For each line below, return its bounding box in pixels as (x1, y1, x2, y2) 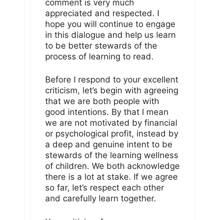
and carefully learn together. (45, 193, 156, 204)
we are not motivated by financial (45, 118, 177, 128)
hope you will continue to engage (45, 19, 175, 29)
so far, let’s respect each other (45, 183, 164, 193)
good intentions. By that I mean (45, 107, 168, 117)
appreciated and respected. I (45, 8, 159, 18)
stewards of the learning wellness (45, 150, 178, 161)
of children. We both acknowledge (45, 161, 180, 171)
